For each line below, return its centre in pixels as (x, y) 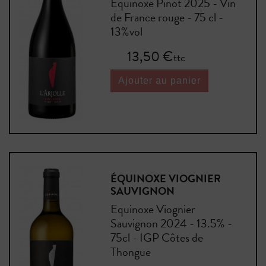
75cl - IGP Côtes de (156, 238)
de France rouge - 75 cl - (167, 17)
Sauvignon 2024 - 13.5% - (171, 224)
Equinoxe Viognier (153, 209)
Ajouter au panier (159, 80)
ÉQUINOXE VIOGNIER (165, 179)
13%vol (126, 31)
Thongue (130, 252)
